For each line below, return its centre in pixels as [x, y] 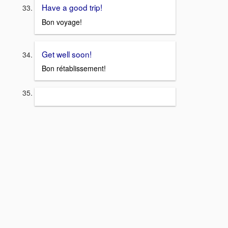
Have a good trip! [72, 7]
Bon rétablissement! [74, 68]
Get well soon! [67, 54]
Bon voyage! [62, 22]
